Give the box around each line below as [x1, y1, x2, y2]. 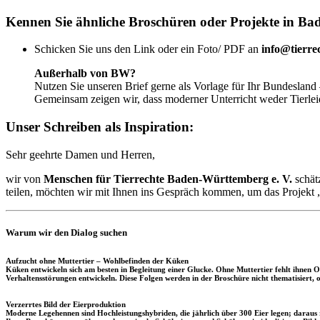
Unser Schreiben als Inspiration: [6, 119, 197, 135]
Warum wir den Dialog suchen [6, 226, 127, 238]
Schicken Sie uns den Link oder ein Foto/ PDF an [34, 43, 261, 56]
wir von [6, 172, 44, 185]
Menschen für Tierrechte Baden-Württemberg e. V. [44, 172, 292, 185]
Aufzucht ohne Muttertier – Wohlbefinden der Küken [6, 256, 189, 265]
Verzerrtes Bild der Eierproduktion [6, 299, 126, 309]
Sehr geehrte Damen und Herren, [6, 148, 155, 161]
